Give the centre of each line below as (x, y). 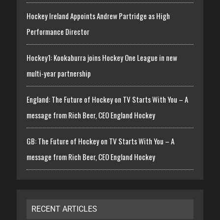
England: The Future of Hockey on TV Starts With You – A (107, 99)
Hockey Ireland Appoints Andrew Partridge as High (98, 15)
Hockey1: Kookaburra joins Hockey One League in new (102, 57)
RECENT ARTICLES (64, 209)
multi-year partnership (58, 73)
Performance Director (58, 31)
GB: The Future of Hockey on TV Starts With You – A (100, 141)
